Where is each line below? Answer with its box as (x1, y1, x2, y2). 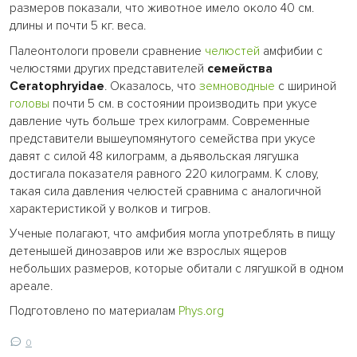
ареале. (10, 278, 53, 294)
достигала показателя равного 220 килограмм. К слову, (10, 166, 319, 182)
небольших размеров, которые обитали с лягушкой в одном (10, 261, 343, 277)
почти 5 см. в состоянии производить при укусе (49, 96, 317, 112)
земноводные (199, 78, 275, 94)
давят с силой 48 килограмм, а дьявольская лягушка (10, 148, 299, 164)
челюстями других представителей (10, 61, 207, 76)
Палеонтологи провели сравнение (10, 43, 205, 59)
